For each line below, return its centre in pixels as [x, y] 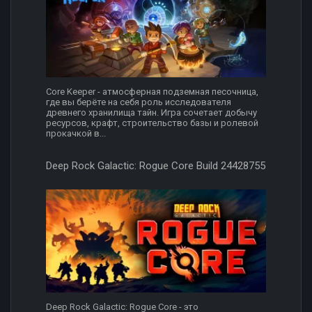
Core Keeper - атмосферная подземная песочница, [152, 92]
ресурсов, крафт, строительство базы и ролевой [152, 123]
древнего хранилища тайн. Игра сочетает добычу [151, 113]
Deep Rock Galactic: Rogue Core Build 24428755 [156, 166]
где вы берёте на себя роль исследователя [139, 102]
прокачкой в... [76, 134]
